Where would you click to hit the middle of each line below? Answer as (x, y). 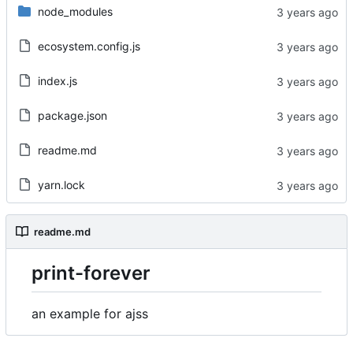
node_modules (75, 12)
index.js (57, 81)
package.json (72, 116)
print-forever (91, 273)
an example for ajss (90, 313)
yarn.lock (61, 185)
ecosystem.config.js (89, 46)
